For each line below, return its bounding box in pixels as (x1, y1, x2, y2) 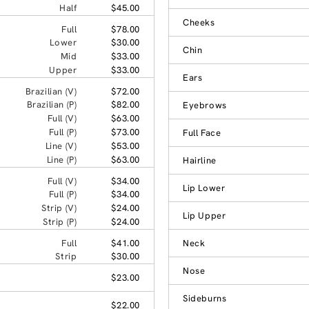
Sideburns (183, 292, 227, 304)
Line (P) (46, 153, 77, 166)
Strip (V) (41, 201, 77, 214)
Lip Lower (183, 181, 226, 194)
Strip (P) (42, 215, 77, 228)
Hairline (183, 154, 217, 166)
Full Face (183, 126, 221, 139)
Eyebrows (183, 99, 227, 111)
